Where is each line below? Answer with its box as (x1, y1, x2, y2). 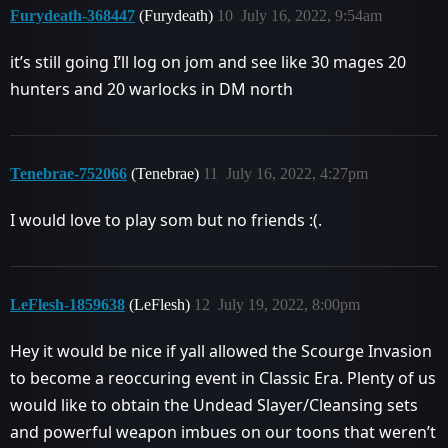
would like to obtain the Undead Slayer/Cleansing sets (10, 393, 418, 416)
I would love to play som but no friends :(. (10, 208, 322, 231)
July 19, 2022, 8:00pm (218, 295, 360, 313)
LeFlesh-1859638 (10, 295, 125, 313)
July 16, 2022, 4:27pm (226, 164, 368, 182)
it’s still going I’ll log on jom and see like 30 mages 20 (10, 50, 406, 73)
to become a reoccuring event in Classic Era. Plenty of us (10, 366, 436, 389)
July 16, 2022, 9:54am (241, 6, 382, 24)
